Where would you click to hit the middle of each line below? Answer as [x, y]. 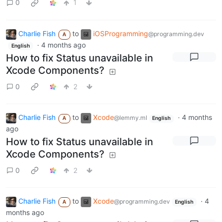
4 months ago [63, 45]
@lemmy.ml [130, 118]
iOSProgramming [120, 33]
